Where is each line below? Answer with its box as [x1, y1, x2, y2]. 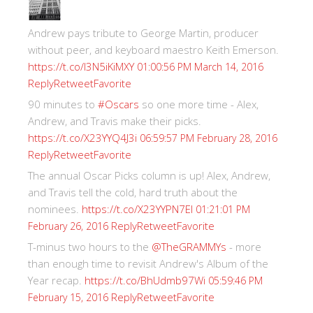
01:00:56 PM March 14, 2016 [137, 59, 263, 73]
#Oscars [98, 96, 139, 111]
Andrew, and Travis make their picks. [28, 113, 201, 128]
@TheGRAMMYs [152, 239, 226, 254]
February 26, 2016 [28, 219, 108, 233]
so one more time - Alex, [139, 96, 259, 111]
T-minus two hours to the [28, 239, 152, 254]
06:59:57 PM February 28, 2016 [140, 131, 277, 145]
